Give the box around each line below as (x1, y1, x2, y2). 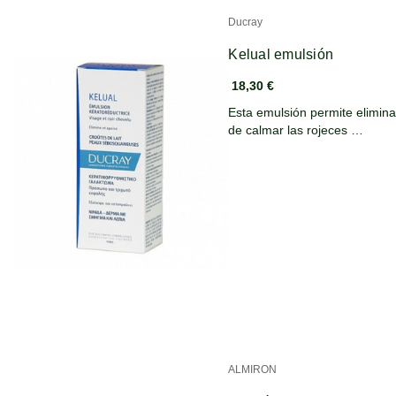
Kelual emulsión (228, 46, 334, 62)
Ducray (228, 15, 263, 28)
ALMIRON (228, 362, 278, 376)
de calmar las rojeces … (228, 122, 364, 137)
